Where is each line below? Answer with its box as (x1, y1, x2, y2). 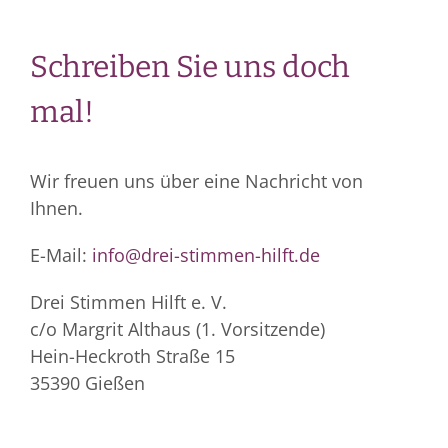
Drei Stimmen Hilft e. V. (29, 290, 227, 315)
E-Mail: (29, 243, 92, 268)
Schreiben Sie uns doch (29, 49, 350, 86)
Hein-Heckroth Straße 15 (29, 344, 235, 369)
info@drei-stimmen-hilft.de (91, 243, 320, 268)
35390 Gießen (29, 371, 145, 396)
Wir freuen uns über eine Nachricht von (29, 169, 363, 194)
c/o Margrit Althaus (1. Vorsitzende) (29, 317, 325, 342)
